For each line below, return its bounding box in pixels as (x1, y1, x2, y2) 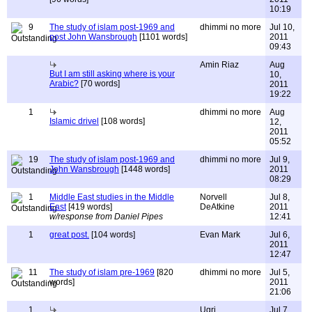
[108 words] (99, 116, 145, 126)
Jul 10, (270, 22, 295, 32)
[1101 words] (137, 32, 187, 42)
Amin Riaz (200, 60, 239, 70)
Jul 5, (270, 267, 290, 277)
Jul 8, (270, 192, 290, 202)
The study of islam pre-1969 (49, 267, 155, 277)
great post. (49, 230, 89, 240)
